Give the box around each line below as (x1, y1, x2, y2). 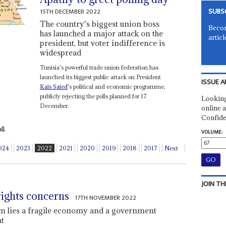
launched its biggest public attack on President (39, 73, 161, 81)
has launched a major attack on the (39, 28, 163, 39)
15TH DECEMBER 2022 (39, 6, 100, 18)
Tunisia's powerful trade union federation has (39, 64, 158, 72)
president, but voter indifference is (39, 38, 165, 48)
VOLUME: (201, 127, 222, 137)
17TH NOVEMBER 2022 (75, 192, 137, 203)
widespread (39, 47, 81, 58)
